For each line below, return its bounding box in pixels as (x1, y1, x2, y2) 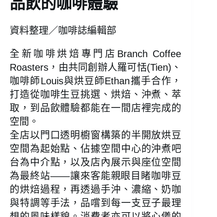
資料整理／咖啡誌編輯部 (10, 25, 116, 36)
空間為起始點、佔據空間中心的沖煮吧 (10, 143, 182, 155)
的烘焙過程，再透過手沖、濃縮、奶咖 (10, 184, 182, 195)
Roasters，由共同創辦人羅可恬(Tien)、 (10, 62, 182, 73)
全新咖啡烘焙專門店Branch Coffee (10, 48, 182, 60)
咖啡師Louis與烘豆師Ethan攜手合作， (10, 76, 182, 87)
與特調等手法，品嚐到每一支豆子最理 (10, 198, 182, 209)
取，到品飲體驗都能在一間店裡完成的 (10, 103, 182, 114)
